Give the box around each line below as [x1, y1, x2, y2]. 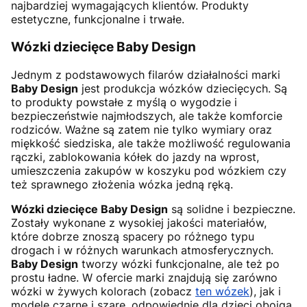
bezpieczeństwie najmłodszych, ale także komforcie [11, 108, 282, 123]
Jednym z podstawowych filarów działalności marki [11, 67, 280, 82]
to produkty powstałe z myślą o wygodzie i [11, 95, 237, 109]
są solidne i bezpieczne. [168, 201, 295, 216]
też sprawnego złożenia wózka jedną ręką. [11, 177, 233, 191]
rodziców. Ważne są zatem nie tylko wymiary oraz [11, 122, 272, 136]
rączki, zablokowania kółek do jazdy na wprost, [11, 149, 259, 164]
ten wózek [195, 284, 249, 298]
